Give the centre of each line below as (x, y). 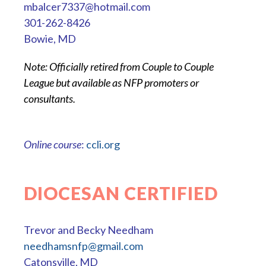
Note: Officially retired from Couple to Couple (119, 67)
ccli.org (103, 145)
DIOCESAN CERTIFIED (121, 193)
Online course (53, 145)
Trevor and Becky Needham (88, 230)
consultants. (50, 99)
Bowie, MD (50, 39)
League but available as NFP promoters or (111, 83)
